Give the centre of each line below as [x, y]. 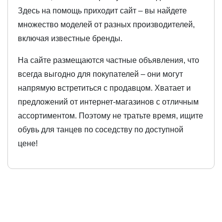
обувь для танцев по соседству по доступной [101, 130]
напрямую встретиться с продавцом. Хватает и [104, 88]
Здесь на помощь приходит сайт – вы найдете [102, 11]
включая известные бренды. [70, 39]
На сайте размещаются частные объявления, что [109, 60]
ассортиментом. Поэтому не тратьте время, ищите [111, 116]
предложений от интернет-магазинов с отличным [108, 102]
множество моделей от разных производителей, [106, 25]
